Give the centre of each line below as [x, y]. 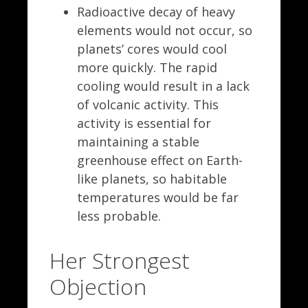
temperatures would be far [158, 198]
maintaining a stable [138, 142]
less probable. [124, 216]
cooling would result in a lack [163, 86]
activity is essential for [144, 123]
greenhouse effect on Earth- [160, 161]
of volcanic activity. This [148, 105]
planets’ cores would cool [152, 49]
